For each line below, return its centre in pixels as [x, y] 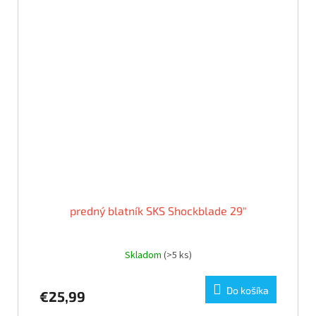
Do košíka [248, 291]
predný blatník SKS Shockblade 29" [158, 211]
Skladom [144, 255]
